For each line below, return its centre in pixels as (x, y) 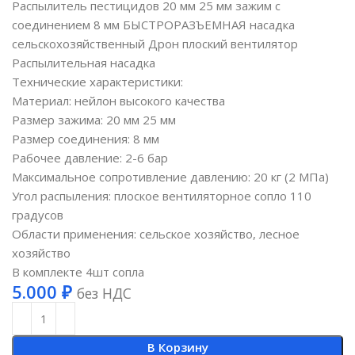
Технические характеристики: (98, 82)
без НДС (105, 294)
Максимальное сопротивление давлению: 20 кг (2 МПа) (171, 177)
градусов (38, 215)
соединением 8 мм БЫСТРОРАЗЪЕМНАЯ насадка (154, 25)
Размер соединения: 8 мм (86, 139)
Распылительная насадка (84, 63)
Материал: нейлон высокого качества (119, 101)
